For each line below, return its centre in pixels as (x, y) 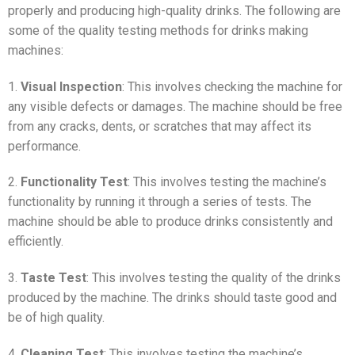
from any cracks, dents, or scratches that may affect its (160, 126)
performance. (44, 146)
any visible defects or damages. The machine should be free (175, 106)
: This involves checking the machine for (232, 86)
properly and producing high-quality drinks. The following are (174, 10)
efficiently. (36, 242)
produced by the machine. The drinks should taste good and (172, 298)
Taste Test (53, 278)
